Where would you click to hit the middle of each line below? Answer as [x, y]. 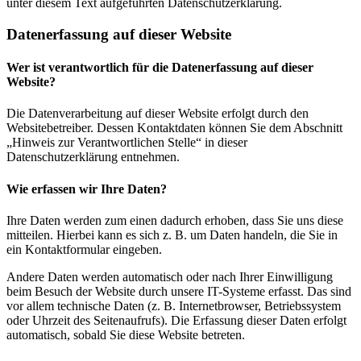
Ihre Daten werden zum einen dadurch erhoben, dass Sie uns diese [175, 220]
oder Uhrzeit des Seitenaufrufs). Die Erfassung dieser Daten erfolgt [176, 320]
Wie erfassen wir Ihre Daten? [87, 189]
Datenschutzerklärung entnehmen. [93, 157]
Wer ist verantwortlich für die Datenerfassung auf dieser [160, 68]
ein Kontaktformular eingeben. [84, 249]
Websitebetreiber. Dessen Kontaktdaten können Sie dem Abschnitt [174, 128]
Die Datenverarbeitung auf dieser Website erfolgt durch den [158, 114]
